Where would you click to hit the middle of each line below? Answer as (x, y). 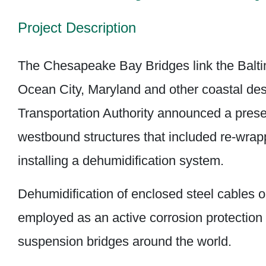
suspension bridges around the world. (125, 242)
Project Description (77, 28)
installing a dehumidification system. (121, 161)
